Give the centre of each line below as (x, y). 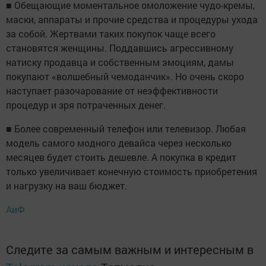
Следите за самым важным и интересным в (130, 249)
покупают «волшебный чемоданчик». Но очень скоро (125, 76)
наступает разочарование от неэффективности (112, 90)
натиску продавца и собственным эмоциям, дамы (120, 62)
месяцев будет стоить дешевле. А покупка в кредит (121, 157)
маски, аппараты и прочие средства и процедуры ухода (132, 19)
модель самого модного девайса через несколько (119, 142)
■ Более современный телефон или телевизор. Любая (126, 128)
